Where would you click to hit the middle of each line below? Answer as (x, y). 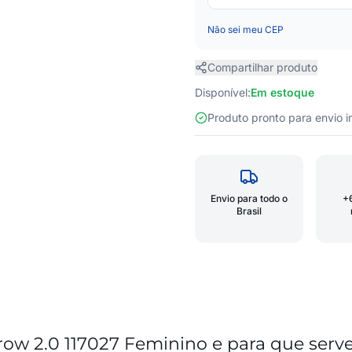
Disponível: (223, 92)
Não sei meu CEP (246, 29)
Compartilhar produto (262, 67)
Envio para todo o (249, 198)
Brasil (249, 211)
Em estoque (282, 92)
